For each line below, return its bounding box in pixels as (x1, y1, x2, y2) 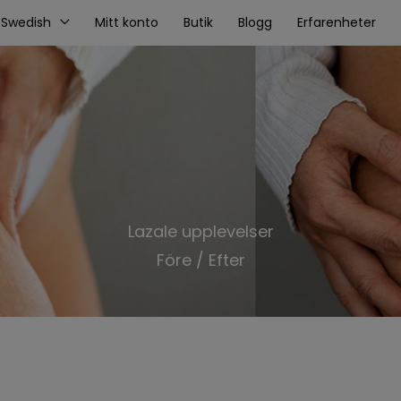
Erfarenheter (296, 13, 376, 31)
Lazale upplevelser (127, 220, 274, 243)
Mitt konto (94, 13, 158, 31)
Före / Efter (156, 249, 245, 272)
